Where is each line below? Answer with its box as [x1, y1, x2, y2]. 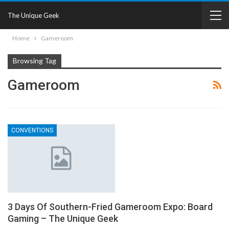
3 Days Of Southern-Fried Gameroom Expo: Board [8, 201, 213, 213]
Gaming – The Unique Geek [8, 213, 118, 224]
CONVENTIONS [11, 127, 53, 134]
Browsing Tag [13, 56, 56, 65]
